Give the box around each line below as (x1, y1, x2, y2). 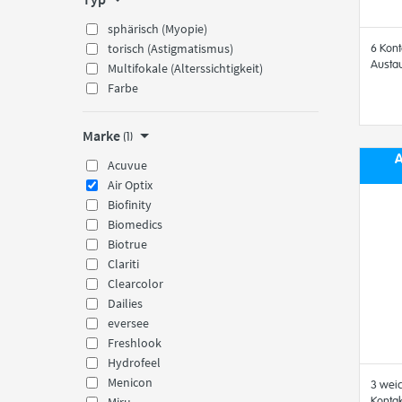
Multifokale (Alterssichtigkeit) (108, 60, 263, 76)
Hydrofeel (108, 354, 161, 371)
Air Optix (108, 177, 153, 193)
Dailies (108, 295, 143, 311)
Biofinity (108, 197, 152, 213)
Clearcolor (108, 275, 163, 292)
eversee (108, 315, 149, 331)
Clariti (108, 256, 139, 272)
